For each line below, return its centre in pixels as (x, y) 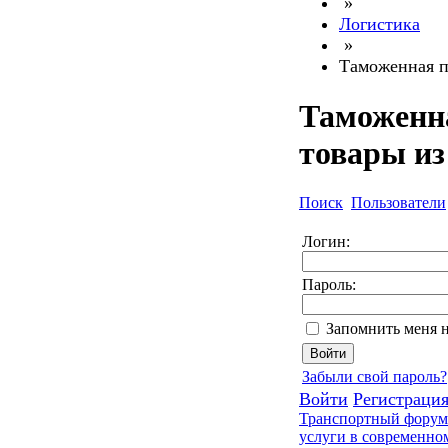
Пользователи (398, 202)
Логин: (326, 241)
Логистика (379, 24)
